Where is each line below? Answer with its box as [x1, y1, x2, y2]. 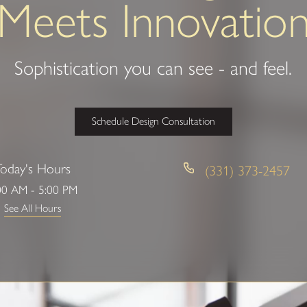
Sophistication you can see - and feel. [14, 56, 293, 80]
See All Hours [3, 201, 61, 215]
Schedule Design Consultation [91, 114, 215, 128]
